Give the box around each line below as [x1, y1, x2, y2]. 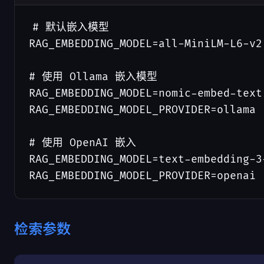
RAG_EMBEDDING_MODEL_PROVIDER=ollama [29, 104, 256, 116]
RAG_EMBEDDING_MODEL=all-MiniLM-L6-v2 [29, 38, 262, 50]
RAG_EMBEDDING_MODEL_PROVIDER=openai [29, 170, 256, 182]
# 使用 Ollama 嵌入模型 [29, 71, 157, 83]
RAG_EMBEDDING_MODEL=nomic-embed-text [29, 87, 262, 100]
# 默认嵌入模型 [32, 21, 110, 34]
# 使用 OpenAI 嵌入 [29, 137, 136, 149]
